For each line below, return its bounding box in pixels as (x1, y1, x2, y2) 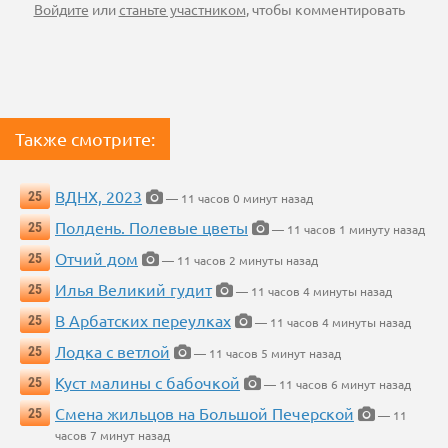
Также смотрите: (15, 128, 155, 150)
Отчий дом (55, 248, 138, 269)
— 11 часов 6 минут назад (261, 376, 411, 393)
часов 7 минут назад (55, 427, 170, 444)
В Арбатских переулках (55, 310, 231, 331)
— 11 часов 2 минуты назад (159, 252, 318, 269)
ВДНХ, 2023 (55, 186, 142, 207)
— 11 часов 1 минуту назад (269, 221, 425, 238)
